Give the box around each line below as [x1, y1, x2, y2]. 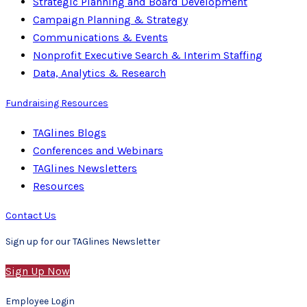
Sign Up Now [5, 265, 70, 278]
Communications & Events [33, 31, 168, 45]
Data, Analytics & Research [33, 66, 166, 80]
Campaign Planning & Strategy [33, 13, 188, 27]
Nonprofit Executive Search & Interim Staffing [33, 49, 262, 62]
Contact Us [5, 210, 56, 222]
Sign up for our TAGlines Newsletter [5, 235, 160, 247]
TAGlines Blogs [33, 126, 106, 140]
